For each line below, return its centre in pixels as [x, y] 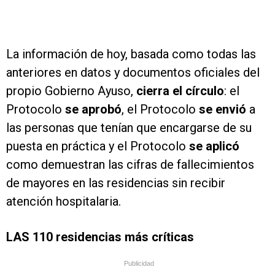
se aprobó [93, 110]
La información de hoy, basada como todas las [131, 54]
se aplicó [214, 146]
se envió [223, 110]
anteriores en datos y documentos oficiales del [133, 73]
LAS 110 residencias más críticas [100, 237]
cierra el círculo [180, 91]
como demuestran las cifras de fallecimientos [130, 165]
